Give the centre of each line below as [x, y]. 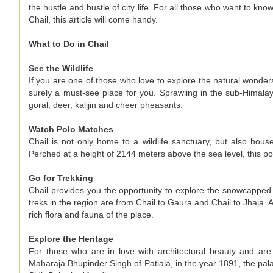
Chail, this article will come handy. [93, 19]
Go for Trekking [61, 178]
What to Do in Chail [69, 44]
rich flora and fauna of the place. [91, 214]
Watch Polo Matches [71, 129]
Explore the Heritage [71, 239]
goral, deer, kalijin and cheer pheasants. [106, 105]
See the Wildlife [61, 68]
